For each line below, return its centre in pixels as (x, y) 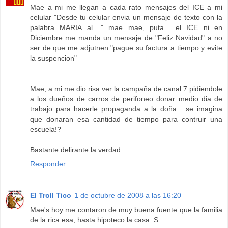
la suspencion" (53, 58)
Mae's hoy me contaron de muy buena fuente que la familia (126, 210)
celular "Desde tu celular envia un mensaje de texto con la (126, 18)
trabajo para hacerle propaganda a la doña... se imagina (126, 109)
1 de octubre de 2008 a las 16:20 (128, 196)
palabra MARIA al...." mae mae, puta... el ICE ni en (126, 28)
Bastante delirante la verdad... (78, 150)
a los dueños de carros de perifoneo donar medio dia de (126, 99)
